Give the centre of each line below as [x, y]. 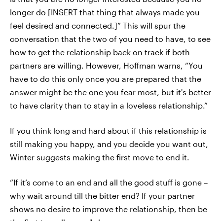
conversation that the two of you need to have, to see [110, 38]
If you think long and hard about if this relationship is [108, 130]
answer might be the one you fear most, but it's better [110, 92]
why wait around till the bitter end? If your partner [102, 195]
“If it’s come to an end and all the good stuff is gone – [109, 182]
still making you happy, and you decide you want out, [109, 144]
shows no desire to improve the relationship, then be [109, 209]
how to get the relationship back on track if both [100, 52]
